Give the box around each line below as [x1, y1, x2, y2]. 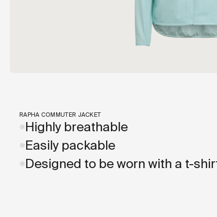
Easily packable [25, 137, 115, 154]
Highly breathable [25, 119, 128, 136]
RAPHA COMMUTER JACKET [19, 111, 101, 119]
